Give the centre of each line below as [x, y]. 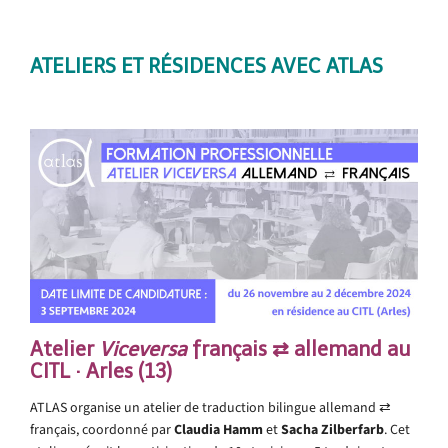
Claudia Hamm [218, 429]
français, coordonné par [102, 429]
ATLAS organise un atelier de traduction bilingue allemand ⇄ [210, 407]
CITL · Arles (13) [101, 370]
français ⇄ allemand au [299, 348]
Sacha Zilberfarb [332, 429]
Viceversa [143, 348]
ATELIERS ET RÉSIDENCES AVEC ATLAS [206, 65]
